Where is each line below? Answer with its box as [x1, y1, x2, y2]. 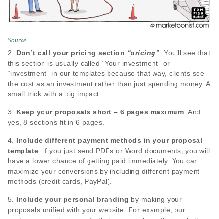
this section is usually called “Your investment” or [8, 59, 170, 67]
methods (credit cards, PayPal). [8, 177, 112, 185]
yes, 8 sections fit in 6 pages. [8, 118, 105, 126]
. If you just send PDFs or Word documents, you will [38, 146, 210, 154]
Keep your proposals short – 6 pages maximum [16, 108, 184, 116]
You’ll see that [161, 48, 211, 57]
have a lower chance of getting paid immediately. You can [8, 156, 198, 165]
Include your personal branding [16, 195, 129, 203]
